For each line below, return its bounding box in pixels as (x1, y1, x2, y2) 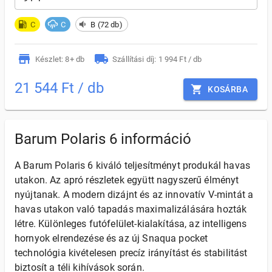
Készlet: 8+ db (35, 54, 85, 64)
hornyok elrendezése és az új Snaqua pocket (15, 233, 208, 244)
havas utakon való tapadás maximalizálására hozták (15, 203, 247, 215)
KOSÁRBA (208, 84, 248, 94)
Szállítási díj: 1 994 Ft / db (112, 54, 202, 64)
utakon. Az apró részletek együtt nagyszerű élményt (15, 174, 239, 186)
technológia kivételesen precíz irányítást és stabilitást (15, 247, 248, 259)
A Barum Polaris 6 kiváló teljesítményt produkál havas (15, 160, 250, 171)
